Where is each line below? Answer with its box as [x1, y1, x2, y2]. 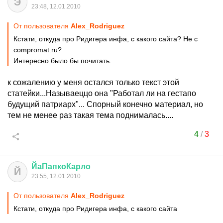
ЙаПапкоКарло [31, 162, 91, 171]
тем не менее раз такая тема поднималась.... [7, 111, 173, 119]
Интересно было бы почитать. [13, 57, 111, 65]
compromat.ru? [13, 46, 62, 54]
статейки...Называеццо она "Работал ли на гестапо [7, 89, 196, 98]
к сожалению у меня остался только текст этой [7, 78, 179, 87]
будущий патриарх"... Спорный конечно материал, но [7, 100, 203, 109]
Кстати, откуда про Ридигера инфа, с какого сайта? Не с [13, 35, 198, 43]
